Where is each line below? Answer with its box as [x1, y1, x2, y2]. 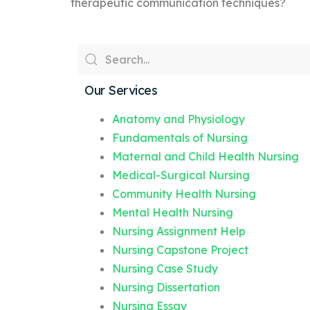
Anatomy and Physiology [112, 112, 245, 126]
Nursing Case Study [112, 262, 218, 275]
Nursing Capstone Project [112, 243, 248, 257]
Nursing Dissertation [112, 280, 220, 294]
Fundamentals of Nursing [112, 131, 248, 145]
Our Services [84, 82, 158, 98]
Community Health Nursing [112, 187, 256, 201]
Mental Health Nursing [112, 206, 233, 219]
